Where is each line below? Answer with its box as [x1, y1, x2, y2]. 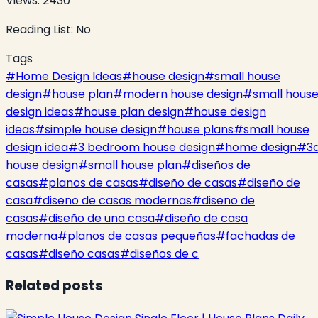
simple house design [45, 121, 157, 138]
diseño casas [48, 245, 120, 262]
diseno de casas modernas [43, 192, 192, 209]
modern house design [123, 85, 243, 102]
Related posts [6, 276, 103, 296]
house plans [167, 121, 234, 138]
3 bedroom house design [78, 138, 215, 155]
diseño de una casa [48, 209, 155, 226]
